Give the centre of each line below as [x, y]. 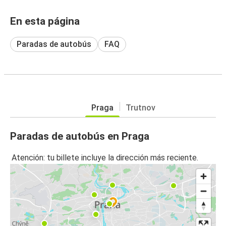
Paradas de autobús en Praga [80, 136]
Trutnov [140, 107]
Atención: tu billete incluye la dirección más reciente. [105, 158]
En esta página [45, 21]
